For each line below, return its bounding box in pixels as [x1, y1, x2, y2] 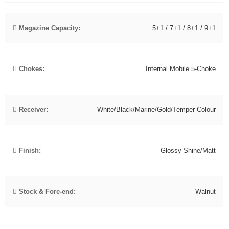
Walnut [195, 187, 216, 195]
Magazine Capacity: [17, 24, 80, 32]
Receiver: [17, 105, 48, 113]
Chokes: [17, 64, 44, 73]
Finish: [17, 146, 41, 154]
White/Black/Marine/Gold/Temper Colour [97, 105, 216, 113]
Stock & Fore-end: [17, 187, 76, 195]
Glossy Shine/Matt [161, 146, 216, 154]
